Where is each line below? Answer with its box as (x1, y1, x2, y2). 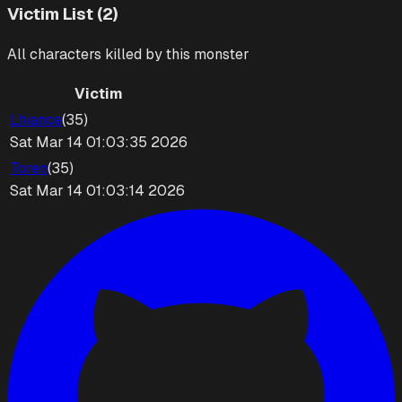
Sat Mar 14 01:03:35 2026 (10, 133, 188, 153)
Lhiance (10, 110, 62, 130)
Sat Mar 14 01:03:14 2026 (10, 181, 185, 201)
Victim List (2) (7, 2, 118, 25)
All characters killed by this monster (7, 45, 249, 65)
